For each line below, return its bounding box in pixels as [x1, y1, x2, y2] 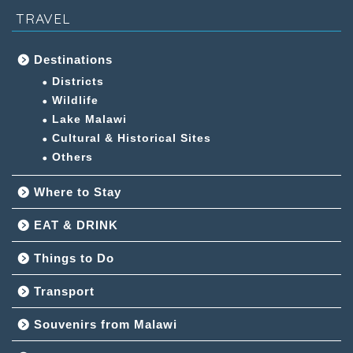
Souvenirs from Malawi [34, 317, 177, 331]
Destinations [34, 52, 113, 66]
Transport [34, 284, 95, 298]
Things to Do [34, 251, 114, 265]
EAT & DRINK [34, 217, 118, 232]
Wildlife [52, 94, 98, 106]
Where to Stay [34, 184, 121, 199]
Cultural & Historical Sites [52, 132, 211, 144]
